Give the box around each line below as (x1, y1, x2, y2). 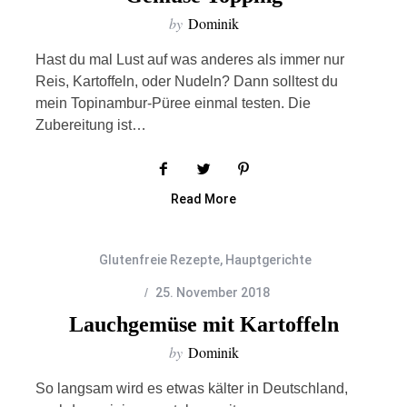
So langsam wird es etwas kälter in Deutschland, (35, 381, 348, 396)
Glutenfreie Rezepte (98, 253, 220, 267)
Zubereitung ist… (35, 117, 146, 133)
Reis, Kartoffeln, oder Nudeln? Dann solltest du (35, 74, 338, 89)
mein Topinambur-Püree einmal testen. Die (35, 95, 311, 111)
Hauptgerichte (224, 253, 312, 267)
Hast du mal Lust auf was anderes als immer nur (35, 52, 344, 67)
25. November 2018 (155, 285, 270, 300)
